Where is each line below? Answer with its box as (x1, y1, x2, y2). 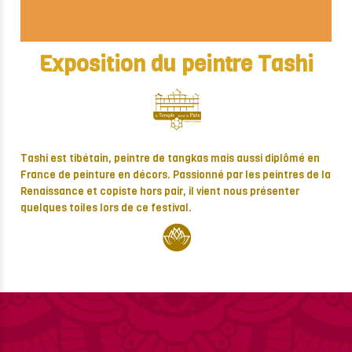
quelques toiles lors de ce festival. (20, 201, 192, 215)
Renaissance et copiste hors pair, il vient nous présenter (20, 185, 299, 199)
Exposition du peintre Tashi (38, 49, 313, 79)
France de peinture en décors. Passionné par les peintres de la (20, 168, 331, 182)
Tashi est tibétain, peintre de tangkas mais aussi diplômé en (20, 152, 320, 166)
